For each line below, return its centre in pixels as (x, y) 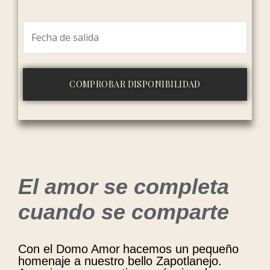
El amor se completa (124, 187)
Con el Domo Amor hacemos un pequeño (128, 249)
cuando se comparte (124, 212)
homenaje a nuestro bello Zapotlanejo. (120, 261)
